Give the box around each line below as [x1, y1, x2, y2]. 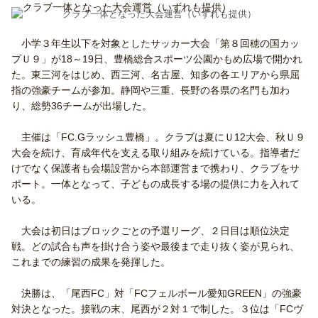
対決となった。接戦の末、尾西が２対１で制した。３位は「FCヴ [11, 303, 303, 315]
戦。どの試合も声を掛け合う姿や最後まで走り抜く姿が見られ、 [11, 241, 300, 253]
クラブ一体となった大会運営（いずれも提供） [62, 9, 256, 20]
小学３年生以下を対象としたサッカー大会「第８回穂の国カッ [11, 38, 300, 50]
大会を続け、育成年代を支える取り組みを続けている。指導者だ [11, 147, 300, 159]
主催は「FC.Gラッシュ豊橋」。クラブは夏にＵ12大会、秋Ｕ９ [11, 131, 305, 143]
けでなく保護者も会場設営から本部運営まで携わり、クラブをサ [11, 163, 300, 175]
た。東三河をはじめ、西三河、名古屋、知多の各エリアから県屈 [11, 69, 300, 81]
